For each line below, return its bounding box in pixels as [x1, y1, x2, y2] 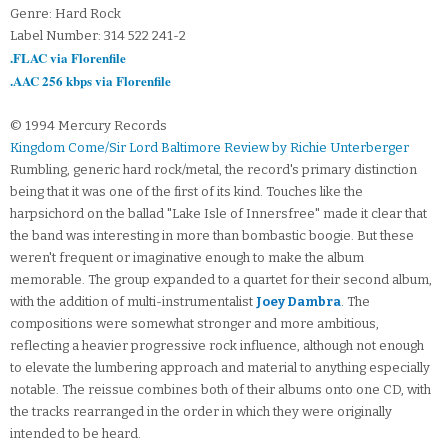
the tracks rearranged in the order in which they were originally [10, 404, 392, 420]
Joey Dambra [256, 294, 341, 310]
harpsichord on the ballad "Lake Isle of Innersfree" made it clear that [10, 206, 427, 222]
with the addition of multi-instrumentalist [10, 294, 256, 310]
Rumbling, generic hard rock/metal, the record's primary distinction [10, 162, 417, 178]
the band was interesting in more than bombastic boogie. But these [10, 228, 414, 244]
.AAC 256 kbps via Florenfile [10, 71, 171, 91]
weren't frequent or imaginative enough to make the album [10, 250, 364, 266]
